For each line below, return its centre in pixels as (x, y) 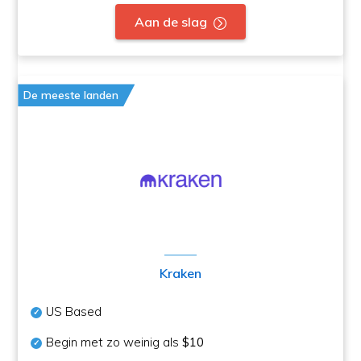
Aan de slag (171, 22)
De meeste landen (71, 95)
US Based (74, 312)
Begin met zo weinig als (114, 342)
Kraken (180, 274)
